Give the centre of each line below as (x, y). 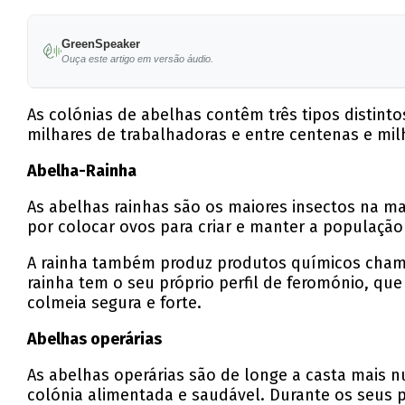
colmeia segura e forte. (115, 303)
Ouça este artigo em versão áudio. (137, 59)
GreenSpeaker (100, 44)
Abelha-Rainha (82, 171)
